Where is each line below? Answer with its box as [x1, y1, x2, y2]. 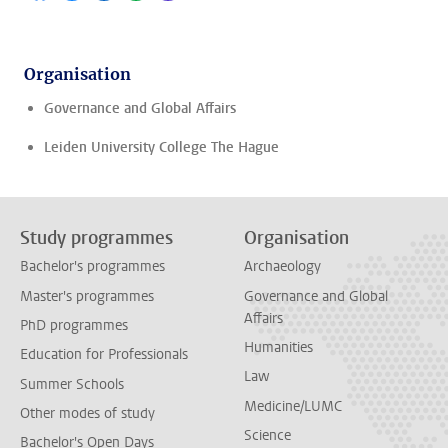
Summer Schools [20, 374, 124, 394]
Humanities [244, 337, 313, 357]
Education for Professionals [20, 345, 188, 365]
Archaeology [244, 257, 321, 277]
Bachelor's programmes [20, 257, 165, 277]
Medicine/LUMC [244, 396, 342, 416]
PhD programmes [20, 315, 128, 335]
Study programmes [20, 226, 173, 250]
